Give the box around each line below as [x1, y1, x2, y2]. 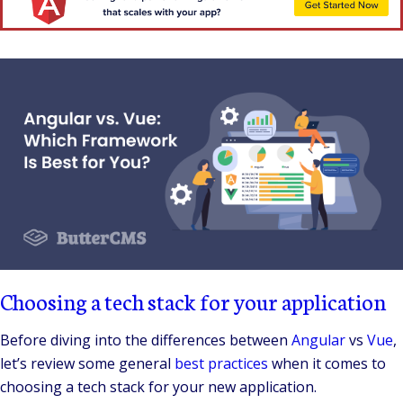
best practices [175, 354, 268, 374]
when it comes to [268, 354, 386, 374]
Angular [291, 330, 345, 351]
